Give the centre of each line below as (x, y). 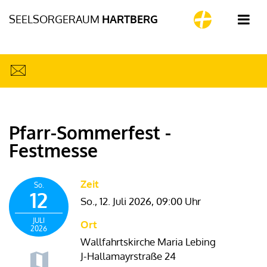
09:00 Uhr (178, 201)
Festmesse (53, 150)
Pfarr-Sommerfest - (90, 132)
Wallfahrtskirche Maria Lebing (148, 242)
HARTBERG (130, 19)
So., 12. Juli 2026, (118, 201)
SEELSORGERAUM (54, 19)
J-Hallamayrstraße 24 (128, 256)
